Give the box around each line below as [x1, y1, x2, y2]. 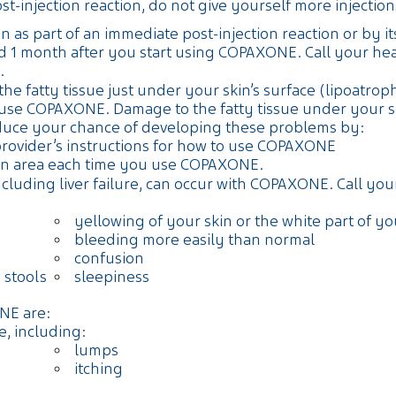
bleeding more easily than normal [74, 230, 315, 249]
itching [74, 359, 123, 378]
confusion [74, 248, 144, 268]
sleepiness [74, 267, 149, 286]
